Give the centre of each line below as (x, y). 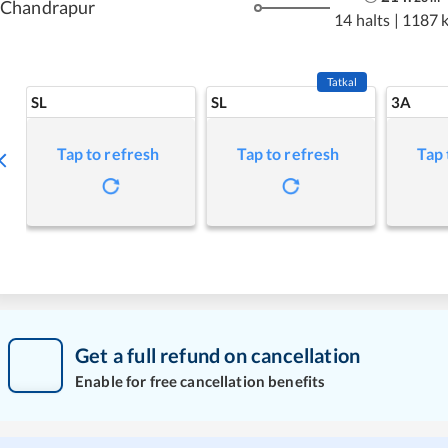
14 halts (362, 19)
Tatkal (342, 81)
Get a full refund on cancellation (218, 354)
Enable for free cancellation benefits (200, 380)
